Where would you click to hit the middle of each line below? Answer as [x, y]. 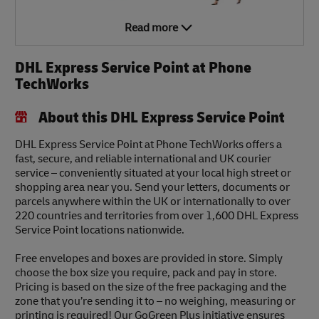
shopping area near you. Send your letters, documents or [152, 188]
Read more [151, 28]
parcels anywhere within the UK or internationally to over [153, 202]
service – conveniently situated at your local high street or [153, 173]
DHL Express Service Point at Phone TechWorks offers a [148, 145]
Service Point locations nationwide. [100, 230]
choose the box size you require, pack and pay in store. [146, 273]
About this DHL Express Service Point [161, 118]
